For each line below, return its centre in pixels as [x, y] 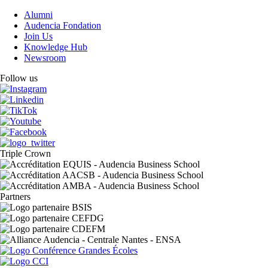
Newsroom [45, 57]
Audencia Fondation [63, 25]
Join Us [38, 36]
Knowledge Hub [56, 47]
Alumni [38, 14]
